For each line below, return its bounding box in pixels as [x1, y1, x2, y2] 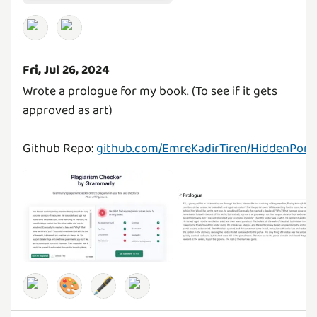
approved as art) [23, 100, 113, 120]
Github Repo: [23, 138, 96, 158]
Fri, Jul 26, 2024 [23, 59, 110, 80]
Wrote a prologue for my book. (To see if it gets [23, 81, 277, 101]
